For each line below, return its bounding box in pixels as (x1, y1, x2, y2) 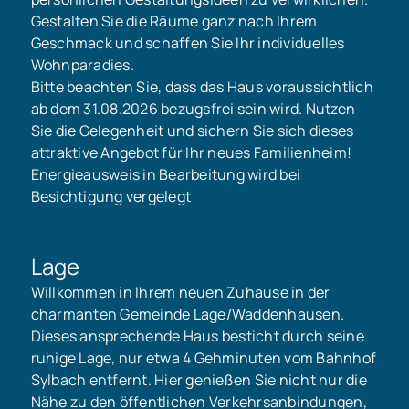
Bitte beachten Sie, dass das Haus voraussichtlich (30, 76, 373, 97)
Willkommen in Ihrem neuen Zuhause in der (30, 282, 330, 303)
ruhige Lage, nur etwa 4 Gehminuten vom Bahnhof (30, 348, 377, 369)
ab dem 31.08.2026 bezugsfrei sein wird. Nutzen (30, 98, 356, 119)
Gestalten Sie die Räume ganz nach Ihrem (30, 10, 318, 31)
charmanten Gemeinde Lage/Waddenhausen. (30, 304, 345, 325)
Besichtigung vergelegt (30, 185, 192, 206)
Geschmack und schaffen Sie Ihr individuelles (30, 32, 345, 53)
